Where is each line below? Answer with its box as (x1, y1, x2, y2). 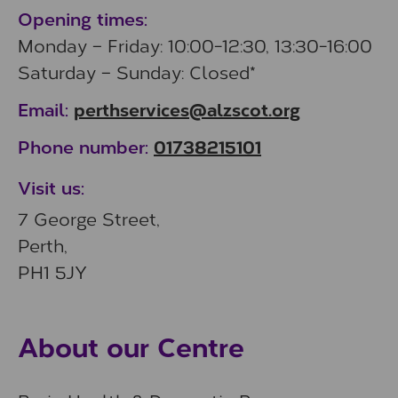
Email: (18, 97, 74, 121)
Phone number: (18, 134, 154, 158)
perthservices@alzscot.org (74, 96, 300, 122)
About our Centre (18, 326, 244, 365)
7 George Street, (18, 205, 160, 230)
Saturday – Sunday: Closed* (18, 60, 256, 84)
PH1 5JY (18, 259, 87, 283)
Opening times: (18, 6, 147, 30)
